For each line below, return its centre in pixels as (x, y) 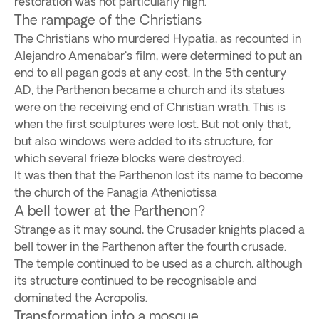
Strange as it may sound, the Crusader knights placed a (159, 229)
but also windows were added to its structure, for (143, 141)
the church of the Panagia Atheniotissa (116, 192)
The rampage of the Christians (108, 20)
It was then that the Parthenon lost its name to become (158, 175)
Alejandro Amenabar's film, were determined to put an (158, 56)
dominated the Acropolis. (81, 298)
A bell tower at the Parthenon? (110, 210)
